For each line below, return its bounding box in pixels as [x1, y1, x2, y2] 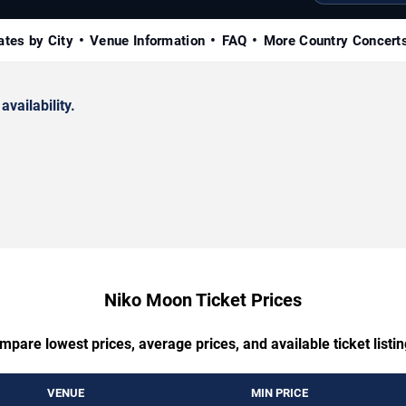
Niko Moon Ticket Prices [104, 288, 302, 311]
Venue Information [90, 32, 206, 49]
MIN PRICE [251, 385, 308, 400]
